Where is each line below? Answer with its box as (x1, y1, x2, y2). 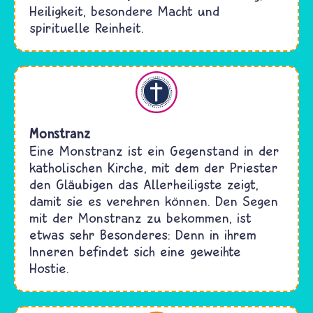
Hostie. (29, 259, 69, 276)
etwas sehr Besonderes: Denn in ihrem (29, 226, 256, 242)
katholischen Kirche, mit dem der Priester (29, 159, 278, 175)
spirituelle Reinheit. (29, 19, 144, 36)
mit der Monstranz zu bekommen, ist (29, 209, 252, 226)
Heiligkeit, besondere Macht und (29, 2, 219, 19)
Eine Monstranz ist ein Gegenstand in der (29, 142, 279, 159)
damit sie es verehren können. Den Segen (29, 192, 278, 209)
